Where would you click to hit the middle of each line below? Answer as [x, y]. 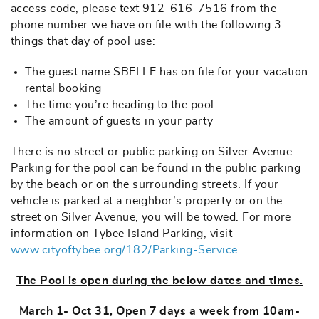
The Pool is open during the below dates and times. [159, 281]
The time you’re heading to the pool [120, 105]
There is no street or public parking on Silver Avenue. [153, 152]
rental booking [63, 88]
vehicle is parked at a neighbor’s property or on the [147, 201]
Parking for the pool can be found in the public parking [156, 168]
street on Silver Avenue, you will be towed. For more [151, 217]
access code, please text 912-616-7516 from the [144, 9]
